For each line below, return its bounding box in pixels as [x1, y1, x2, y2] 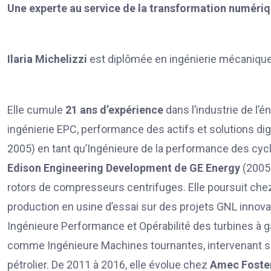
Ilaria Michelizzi [7, 52, 90, 65]
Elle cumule [7, 103, 65, 116]
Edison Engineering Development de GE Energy [7, 161, 243, 174]
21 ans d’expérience [65, 103, 163, 116]
